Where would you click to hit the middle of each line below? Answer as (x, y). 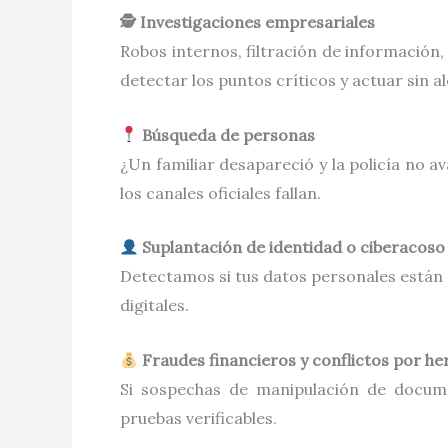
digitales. (154, 305)
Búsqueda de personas (227, 134)
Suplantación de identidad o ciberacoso (292, 247)
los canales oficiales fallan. (220, 192)
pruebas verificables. (198, 418)
